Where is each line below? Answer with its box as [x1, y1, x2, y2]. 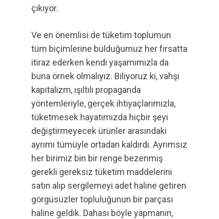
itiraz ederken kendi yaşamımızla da [31, 57, 169, 67]
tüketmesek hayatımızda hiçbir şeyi [31, 112, 168, 122]
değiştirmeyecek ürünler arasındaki [31, 126, 167, 136]
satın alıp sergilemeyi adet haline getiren [31, 180, 186, 191]
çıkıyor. [31, 3, 58, 13]
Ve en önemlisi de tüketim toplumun [31, 30, 171, 40]
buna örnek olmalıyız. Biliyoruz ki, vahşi [31, 71, 179, 81]
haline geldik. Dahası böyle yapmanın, [31, 208, 173, 218]
